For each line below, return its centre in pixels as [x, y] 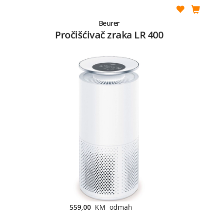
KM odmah [114, 207]
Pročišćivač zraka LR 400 [109, 35]
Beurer [109, 23]
